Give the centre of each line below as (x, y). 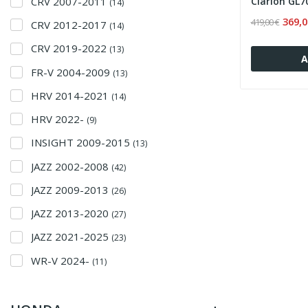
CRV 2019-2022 (70, 48)
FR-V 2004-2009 (72, 72)
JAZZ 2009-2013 (71, 189)
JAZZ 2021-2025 (71, 237)
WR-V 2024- (62, 260)
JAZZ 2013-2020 (71, 213)
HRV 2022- (59, 119)
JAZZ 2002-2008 (71, 166)
